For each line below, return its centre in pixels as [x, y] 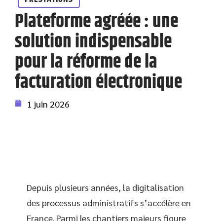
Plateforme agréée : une [96, 22]
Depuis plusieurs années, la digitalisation [105, 187]
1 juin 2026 [48, 104]
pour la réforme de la [86, 62]
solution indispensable [93, 42]
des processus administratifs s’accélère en [109, 203]
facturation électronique [98, 82]
